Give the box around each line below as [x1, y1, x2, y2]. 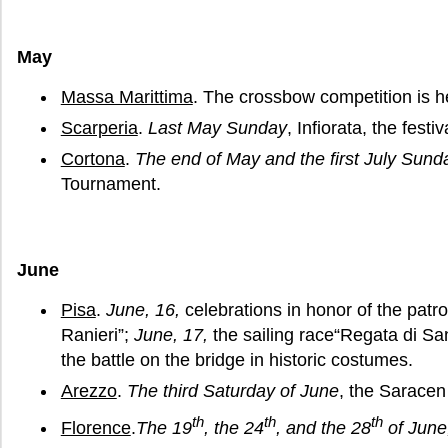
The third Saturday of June [126, 381, 339, 402]
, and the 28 [275, 418, 371, 439]
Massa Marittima [60, 86, 193, 107]
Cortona [60, 149, 125, 169]
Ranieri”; [60, 325, 129, 346]
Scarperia [60, 117, 138, 138]
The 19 [135, 418, 192, 439]
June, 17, [128, 325, 213, 346]
